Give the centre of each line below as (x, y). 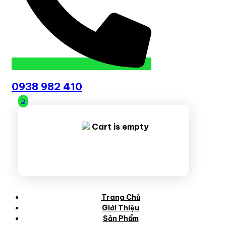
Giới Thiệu (121, 208)
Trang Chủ (121, 197)
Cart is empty (119, 126)
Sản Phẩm (121, 218)
